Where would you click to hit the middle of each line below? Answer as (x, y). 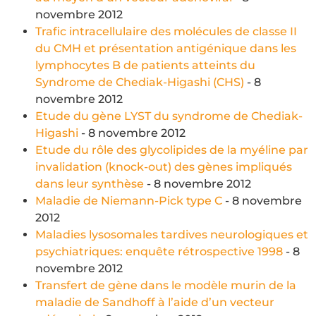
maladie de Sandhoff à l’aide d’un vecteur (155, 302)
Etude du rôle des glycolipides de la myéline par (172, 150)
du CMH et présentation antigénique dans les (166, 48)
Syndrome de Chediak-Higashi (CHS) (140, 82)
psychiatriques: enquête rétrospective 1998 (159, 251)
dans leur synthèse (90, 183)
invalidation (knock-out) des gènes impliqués (164, 166)
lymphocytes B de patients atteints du (145, 65)
